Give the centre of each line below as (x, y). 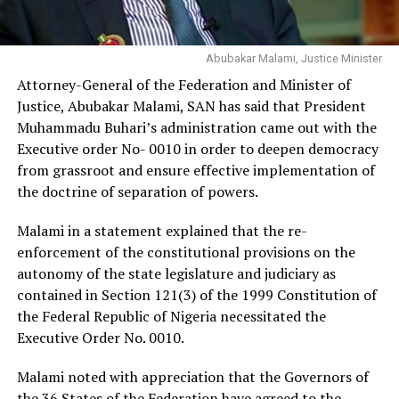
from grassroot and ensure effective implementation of (195, 171)
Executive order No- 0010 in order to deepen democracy (197, 149)
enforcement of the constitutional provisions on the (186, 252)
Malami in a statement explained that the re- (162, 231)
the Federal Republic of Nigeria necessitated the (171, 317)
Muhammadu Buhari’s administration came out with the (196, 128)
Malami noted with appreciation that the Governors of (192, 377)
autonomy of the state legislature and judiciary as (176, 274)
